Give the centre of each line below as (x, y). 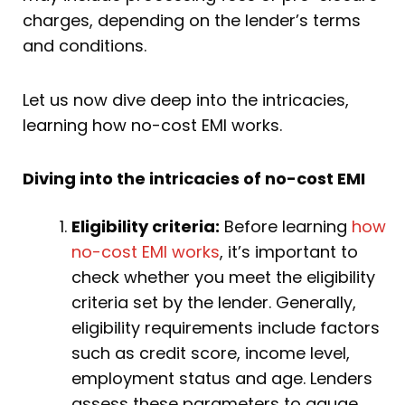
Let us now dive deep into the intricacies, (186, 99)
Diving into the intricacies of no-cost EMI (196, 179)
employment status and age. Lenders (222, 379)
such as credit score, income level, (211, 353)
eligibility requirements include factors (226, 328)
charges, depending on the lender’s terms (192, 21)
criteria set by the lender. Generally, (214, 303)
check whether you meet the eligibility (223, 278)
